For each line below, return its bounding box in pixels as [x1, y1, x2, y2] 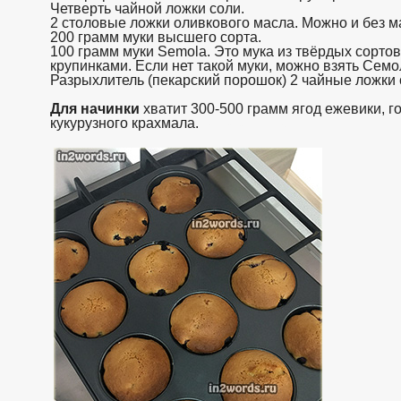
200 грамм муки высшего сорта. [50, 29, 261, 45]
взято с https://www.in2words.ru [199, 121, 297, 130]
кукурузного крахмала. [50, 115, 199, 131]
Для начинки [50, 100, 140, 116]
